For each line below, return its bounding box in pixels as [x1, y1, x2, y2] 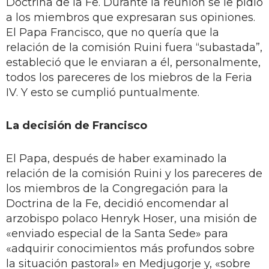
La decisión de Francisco [6, 118, 147, 132]
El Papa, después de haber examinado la [6, 151, 227, 165]
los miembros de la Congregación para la [6, 181, 228, 195]
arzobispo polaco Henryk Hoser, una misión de [6, 211, 257, 225]
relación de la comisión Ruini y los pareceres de [6, 166, 262, 180]
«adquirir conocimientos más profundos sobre [6, 241, 255, 255]
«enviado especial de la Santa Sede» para [6, 226, 228, 240]
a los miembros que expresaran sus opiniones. [6, 10, 255, 24]
